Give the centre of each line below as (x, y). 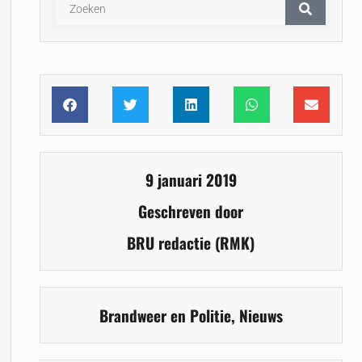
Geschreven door (191, 212)
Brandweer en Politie (165, 315)
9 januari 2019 (191, 180)
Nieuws (261, 315)
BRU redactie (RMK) (191, 243)
